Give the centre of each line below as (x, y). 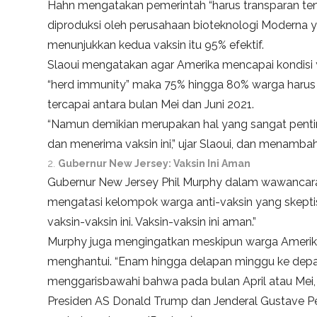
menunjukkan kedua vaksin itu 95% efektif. (156, 45)
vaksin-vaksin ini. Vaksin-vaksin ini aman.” (152, 222)
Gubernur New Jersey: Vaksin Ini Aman (155, 164)
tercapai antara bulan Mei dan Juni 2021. (151, 105)
